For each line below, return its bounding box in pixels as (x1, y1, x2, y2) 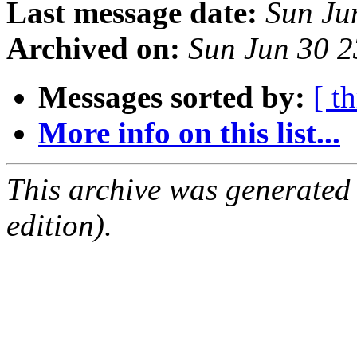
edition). (6, 208, 112, 243)
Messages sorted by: (38, 80, 305, 115)
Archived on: (6, 31, 180, 66)
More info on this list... (38, 116, 340, 151)
